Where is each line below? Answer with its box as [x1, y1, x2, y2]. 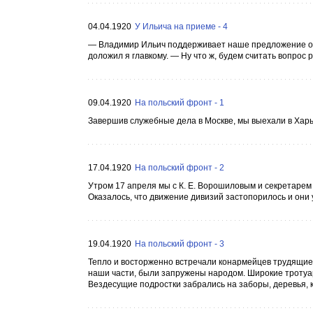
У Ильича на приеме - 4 [135, 22, 228, 31]
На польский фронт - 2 [135, 163, 224, 173]
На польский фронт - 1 [135, 98, 224, 108]
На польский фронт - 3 [135, 239, 224, 249]
